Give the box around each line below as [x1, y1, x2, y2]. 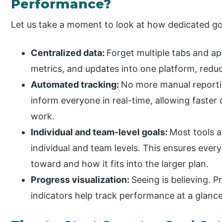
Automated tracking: [31, 79, 121, 90]
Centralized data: [31, 47, 107, 58]
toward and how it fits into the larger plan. [31, 158, 209, 169]
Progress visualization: [31, 174, 132, 185]
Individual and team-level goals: [31, 126, 170, 137]
